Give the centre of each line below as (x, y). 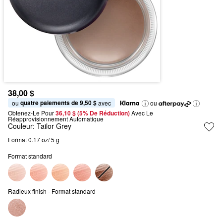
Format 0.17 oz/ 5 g (34, 139)
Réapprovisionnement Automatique (56, 119)
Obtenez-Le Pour (31, 113)
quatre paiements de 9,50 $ (58, 103)
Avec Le (142, 113)
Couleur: (22, 126)
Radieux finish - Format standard (52, 191)
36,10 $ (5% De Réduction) (93, 113)
